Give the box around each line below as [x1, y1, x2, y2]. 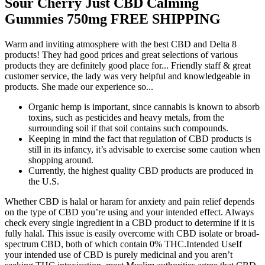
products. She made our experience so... [5, 82, 153, 92]
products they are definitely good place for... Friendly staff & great [5, 60, 251, 71]
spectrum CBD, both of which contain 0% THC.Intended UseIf [5, 239, 242, 250]
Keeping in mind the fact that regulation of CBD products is [28, 134, 251, 144]
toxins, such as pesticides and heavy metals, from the [28, 112, 224, 123]
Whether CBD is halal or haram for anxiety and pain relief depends [5, 196, 254, 207]
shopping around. [28, 155, 93, 166]
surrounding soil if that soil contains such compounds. [28, 123, 228, 134]
